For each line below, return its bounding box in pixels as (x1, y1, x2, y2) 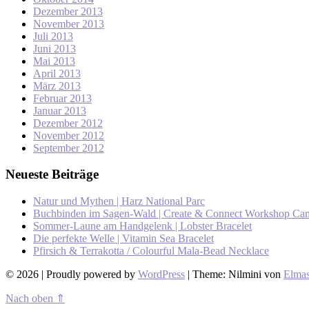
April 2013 (33, 67, 81, 79)
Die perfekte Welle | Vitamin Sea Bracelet (33, 232, 214, 245)
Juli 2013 (33, 30, 73, 42)
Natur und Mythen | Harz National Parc (33, 195, 205, 208)
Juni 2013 (33, 42, 76, 54)
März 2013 (33, 79, 81, 92)
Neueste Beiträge (6, 167, 99, 182)
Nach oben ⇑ (6, 292, 65, 305)
